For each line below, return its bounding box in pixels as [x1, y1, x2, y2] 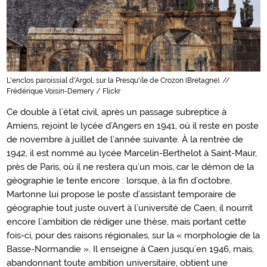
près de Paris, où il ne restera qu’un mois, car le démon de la [7, 161, 254, 172]
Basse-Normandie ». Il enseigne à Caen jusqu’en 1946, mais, [7, 243, 254, 254]
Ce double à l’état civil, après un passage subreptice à [7, 106, 226, 117]
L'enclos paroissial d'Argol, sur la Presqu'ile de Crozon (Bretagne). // [7, 76, 230, 85]
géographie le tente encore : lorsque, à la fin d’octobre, [7, 175, 232, 186]
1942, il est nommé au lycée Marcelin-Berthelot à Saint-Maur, [7, 147, 257, 159]
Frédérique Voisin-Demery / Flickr [7, 86, 120, 95]
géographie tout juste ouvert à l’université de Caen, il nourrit [7, 202, 253, 213]
